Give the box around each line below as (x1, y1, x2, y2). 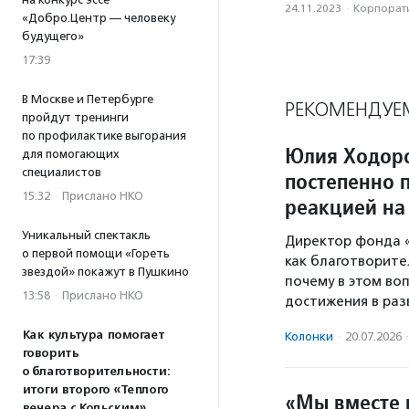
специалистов (22, 165, 101, 179)
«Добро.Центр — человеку (22, 11, 175, 25)
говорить (22, 346, 79, 361)
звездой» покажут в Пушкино (22, 265, 189, 278)
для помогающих (22, 147, 120, 161)
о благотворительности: (22, 364, 170, 379)
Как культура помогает (22, 328, 164, 342)
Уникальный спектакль (22, 228, 151, 242)
